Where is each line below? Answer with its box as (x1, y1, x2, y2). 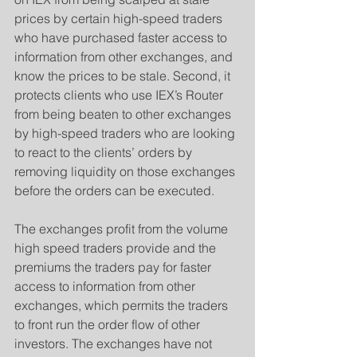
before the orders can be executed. (14, 182, 214, 198)
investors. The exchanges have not (14, 335, 215, 351)
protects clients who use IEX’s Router (14, 87, 226, 103)
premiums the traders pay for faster (14, 259, 214, 275)
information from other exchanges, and (14, 49, 236, 65)
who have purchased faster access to (14, 29, 230, 45)
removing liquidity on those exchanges (14, 163, 238, 179)
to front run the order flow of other (14, 316, 203, 332)
